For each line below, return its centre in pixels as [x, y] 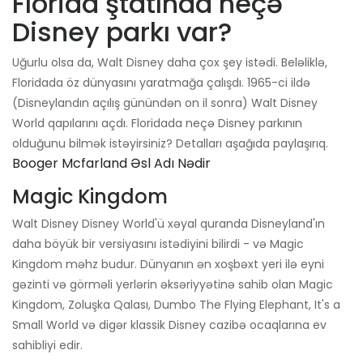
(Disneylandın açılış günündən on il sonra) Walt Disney [165, 103]
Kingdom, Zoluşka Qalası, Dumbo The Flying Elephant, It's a [176, 305]
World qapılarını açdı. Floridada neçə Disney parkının [157, 124]
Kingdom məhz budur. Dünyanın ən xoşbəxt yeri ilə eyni [168, 265]
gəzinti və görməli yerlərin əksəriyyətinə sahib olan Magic [173, 285]
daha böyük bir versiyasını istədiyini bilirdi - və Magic [158, 244]
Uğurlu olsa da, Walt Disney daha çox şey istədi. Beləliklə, [170, 63]
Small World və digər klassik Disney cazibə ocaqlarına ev [169, 325]
